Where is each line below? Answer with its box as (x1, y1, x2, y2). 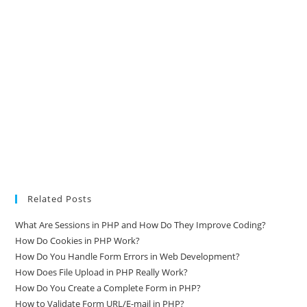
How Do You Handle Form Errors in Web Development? (15, 250, 241, 263)
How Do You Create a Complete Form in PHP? (15, 282, 201, 295)
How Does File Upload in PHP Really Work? (15, 266, 188, 279)
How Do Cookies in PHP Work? (15, 234, 140, 247)
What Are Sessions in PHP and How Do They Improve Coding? (15, 219, 267, 232)
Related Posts (27, 193, 93, 206)
